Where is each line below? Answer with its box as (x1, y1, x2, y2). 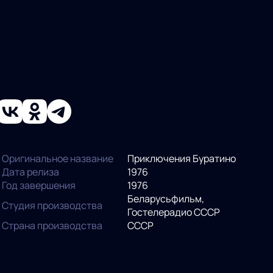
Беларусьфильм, (127, 191, 205, 205)
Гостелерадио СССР (127, 205, 221, 219)
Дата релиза (1, 165, 59, 179)
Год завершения (1, 178, 76, 192)
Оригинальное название (1, 151, 113, 165)
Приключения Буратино (127, 151, 236, 165)
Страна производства (1, 218, 102, 232)
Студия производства (1, 198, 102, 212)
